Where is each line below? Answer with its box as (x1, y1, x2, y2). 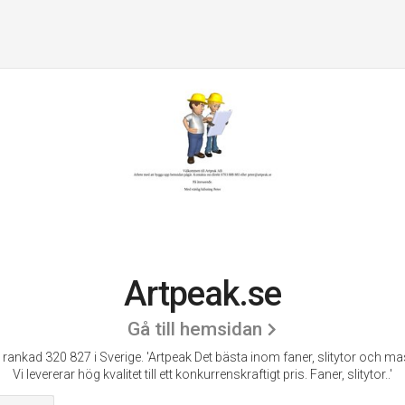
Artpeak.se (124, 274, 281, 314)
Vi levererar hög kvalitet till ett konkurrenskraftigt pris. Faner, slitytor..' (13, 367, 392, 381)
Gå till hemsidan (127, 318, 262, 340)
